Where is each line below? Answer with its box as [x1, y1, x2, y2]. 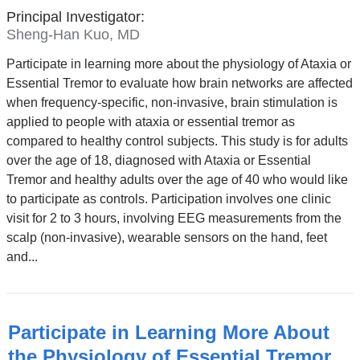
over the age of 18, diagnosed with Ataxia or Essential [6, 153, 311, 168]
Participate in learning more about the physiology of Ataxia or [6, 57, 351, 72]
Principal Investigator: [6, 8, 145, 25]
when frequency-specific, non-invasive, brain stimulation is [6, 96, 337, 110]
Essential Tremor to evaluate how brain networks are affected [6, 76, 353, 91]
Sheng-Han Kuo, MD [6, 27, 140, 43]
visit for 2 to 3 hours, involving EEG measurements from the [6, 211, 342, 226]
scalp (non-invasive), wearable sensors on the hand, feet [6, 231, 327, 245]
